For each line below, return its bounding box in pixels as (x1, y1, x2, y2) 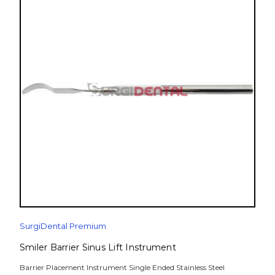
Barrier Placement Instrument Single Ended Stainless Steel (19, 262, 225, 272)
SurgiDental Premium (19, 220, 106, 231)
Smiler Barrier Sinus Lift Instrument (19, 241, 176, 253)
